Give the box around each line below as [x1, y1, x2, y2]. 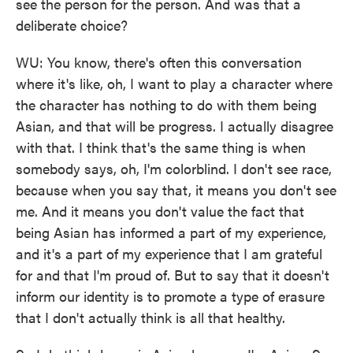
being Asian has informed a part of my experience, [16, 222, 326, 242]
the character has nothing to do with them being [16, 95, 317, 114]
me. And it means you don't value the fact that [16, 201, 304, 221]
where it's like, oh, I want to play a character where [16, 73, 333, 93]
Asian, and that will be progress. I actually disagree [16, 116, 333, 136]
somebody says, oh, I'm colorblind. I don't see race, [16, 158, 332, 178]
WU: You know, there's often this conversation [16, 52, 302, 72]
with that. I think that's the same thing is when [16, 137, 306, 157]
